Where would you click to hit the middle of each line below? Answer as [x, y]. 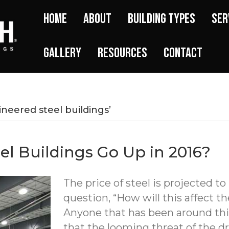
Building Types [162, 19]
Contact [183, 53]
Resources [122, 53]
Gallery [62, 53]
